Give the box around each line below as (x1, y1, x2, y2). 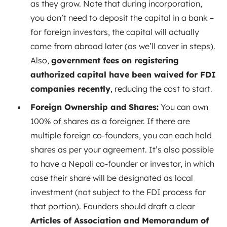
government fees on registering (51, 55, 179, 65)
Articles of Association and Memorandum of (30, 215, 209, 225)
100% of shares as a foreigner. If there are (30, 116, 190, 126)
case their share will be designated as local (30, 172, 193, 183)
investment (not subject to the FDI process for (30, 186, 206, 197)
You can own (159, 101, 208, 112)
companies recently (30, 83, 110, 94)
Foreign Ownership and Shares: (30, 101, 159, 112)
